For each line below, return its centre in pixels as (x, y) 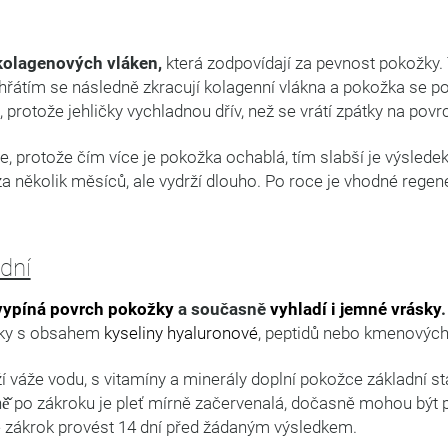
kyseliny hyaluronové (180, 332)
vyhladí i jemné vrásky (355, 308)
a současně (221, 308)
